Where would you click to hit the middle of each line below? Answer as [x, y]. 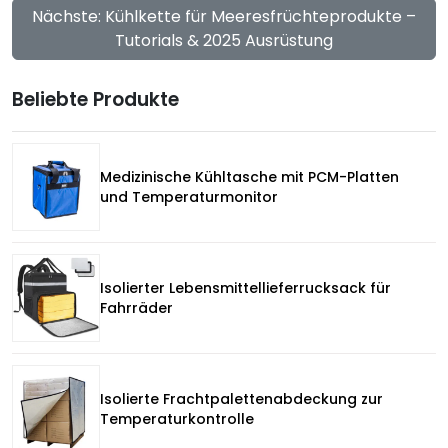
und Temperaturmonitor [189, 197]
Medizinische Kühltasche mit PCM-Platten [249, 177]
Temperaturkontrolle [177, 419]
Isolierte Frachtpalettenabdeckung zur [241, 399]
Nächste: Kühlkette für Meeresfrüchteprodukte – [224, 16]
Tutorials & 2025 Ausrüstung [224, 40]
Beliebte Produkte [95, 99]
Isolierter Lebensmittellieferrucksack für [245, 288]
